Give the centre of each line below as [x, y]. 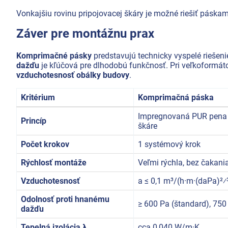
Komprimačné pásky [54, 55]
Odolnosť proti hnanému [65, 199]
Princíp [34, 121]
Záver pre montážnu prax [85, 33]
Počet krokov [45, 144]
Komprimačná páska [176, 97]
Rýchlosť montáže [54, 162]
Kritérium [38, 97]
